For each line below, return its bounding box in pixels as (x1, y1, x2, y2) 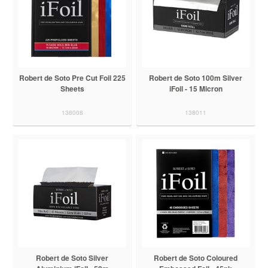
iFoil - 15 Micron (169, 83, 223, 94)
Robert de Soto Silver (36, 252, 109, 263)
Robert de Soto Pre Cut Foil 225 (19, 72, 126, 83)
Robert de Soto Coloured (154, 252, 238, 263)
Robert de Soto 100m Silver (149, 72, 243, 83)
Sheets (60, 83, 84, 94)
